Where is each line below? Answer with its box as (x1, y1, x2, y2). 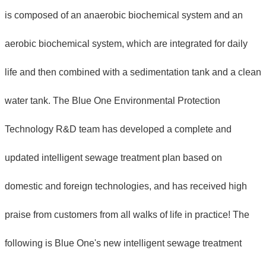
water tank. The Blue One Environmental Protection (5, 95, 220, 106)
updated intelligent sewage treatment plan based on (5, 152, 222, 163)
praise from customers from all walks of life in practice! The (5, 209, 249, 220)
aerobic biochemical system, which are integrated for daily (5, 38, 248, 49)
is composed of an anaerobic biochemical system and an (5, 9, 243, 20)
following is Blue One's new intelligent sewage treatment (5, 237, 242, 248)
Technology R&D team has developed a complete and (5, 123, 232, 134)
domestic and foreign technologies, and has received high (5, 180, 247, 191)
